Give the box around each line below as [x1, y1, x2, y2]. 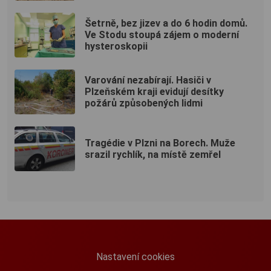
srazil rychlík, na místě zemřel [85, 148, 221, 160]
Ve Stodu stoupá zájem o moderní [85, 29, 239, 41]
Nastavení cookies [96, 250, 175, 263]
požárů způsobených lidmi [85, 97, 203, 109]
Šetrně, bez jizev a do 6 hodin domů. [85, 18, 247, 30]
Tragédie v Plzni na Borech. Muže [85, 137, 235, 149]
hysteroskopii [85, 41, 148, 53]
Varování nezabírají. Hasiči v [85, 74, 211, 87]
